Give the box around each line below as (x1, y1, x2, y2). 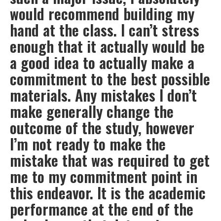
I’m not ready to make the (10, 133, 166, 155)
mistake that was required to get (10, 149, 210, 172)
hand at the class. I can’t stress (10, 19, 199, 41)
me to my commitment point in (10, 165, 197, 188)
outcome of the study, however (10, 116, 194, 139)
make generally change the (10, 100, 174, 123)
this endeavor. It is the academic (10, 182, 206, 204)
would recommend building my (10, 2, 194, 25)
